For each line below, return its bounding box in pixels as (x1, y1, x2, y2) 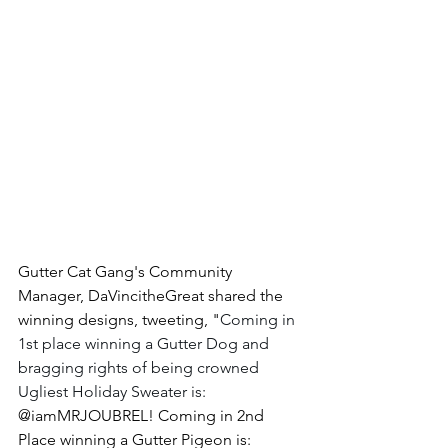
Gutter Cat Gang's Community (18, 262, 236, 281)
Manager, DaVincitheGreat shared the (18, 286, 287, 305)
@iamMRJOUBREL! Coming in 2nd (18, 406, 268, 425)
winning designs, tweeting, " (18, 310, 220, 329)
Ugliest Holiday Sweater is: (18, 382, 210, 401)
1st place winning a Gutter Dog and (18, 334, 273, 353)
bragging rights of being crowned (18, 358, 263, 377)
